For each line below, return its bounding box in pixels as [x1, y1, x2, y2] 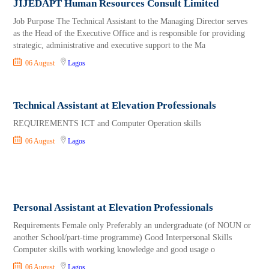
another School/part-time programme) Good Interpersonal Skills [13, 233, 235, 243]
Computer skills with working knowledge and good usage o [13, 245, 216, 255]
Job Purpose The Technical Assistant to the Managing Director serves [13, 17, 248, 26]
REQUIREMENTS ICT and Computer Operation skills [13, 119, 202, 128]
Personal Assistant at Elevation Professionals [13, 202, 214, 214]
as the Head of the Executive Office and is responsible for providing [13, 29, 246, 38]
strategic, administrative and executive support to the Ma [13, 41, 206, 50]
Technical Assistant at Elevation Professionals [13, 100, 217, 112]
